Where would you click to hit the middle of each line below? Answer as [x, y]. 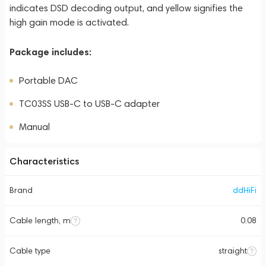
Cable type [30, 251]
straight [233, 251]
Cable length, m [40, 221]
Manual [34, 127]
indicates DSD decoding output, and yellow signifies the [126, 8]
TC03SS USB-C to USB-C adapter [89, 104]
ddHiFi [245, 190]
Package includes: [50, 52]
